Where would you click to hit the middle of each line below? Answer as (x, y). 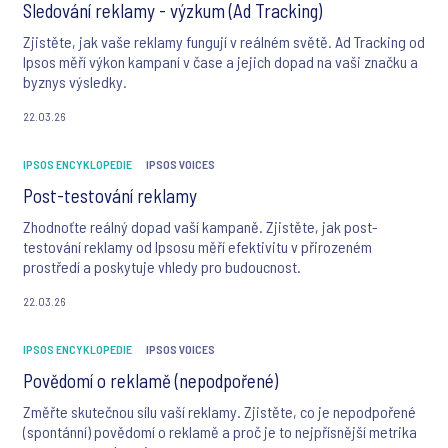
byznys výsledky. (75, 82)
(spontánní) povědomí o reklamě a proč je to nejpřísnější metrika (220, 432)
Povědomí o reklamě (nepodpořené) (150, 381)
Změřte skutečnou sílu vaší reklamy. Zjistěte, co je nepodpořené (219, 412)
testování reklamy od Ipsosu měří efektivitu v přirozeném (197, 247)
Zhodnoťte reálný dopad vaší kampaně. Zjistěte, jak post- (200, 227)
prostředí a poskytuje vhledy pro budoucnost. (162, 267)
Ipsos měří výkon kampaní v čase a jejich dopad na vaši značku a (220, 62)
